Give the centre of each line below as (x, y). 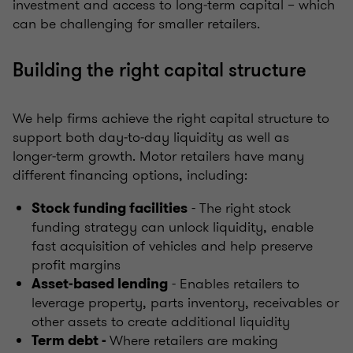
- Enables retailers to (234, 284)
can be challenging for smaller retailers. (136, 24)
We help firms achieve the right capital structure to (171, 119)
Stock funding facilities (110, 208)
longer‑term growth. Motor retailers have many (158, 156)
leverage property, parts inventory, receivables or (185, 303)
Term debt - (71, 341)
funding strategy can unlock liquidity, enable (173, 227)
